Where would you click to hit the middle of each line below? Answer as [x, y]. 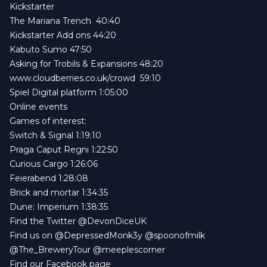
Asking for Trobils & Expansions [73, 63]
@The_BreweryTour [50, 249]
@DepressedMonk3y [99, 235]
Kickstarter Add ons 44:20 [63, 35]
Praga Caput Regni [49, 149]
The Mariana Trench [50, 21]
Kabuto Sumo [38, 49]
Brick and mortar [44, 192]
